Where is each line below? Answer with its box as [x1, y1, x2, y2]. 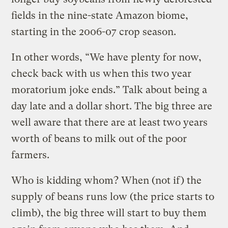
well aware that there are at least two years [11, 116, 208, 128]
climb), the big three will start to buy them [11, 207, 207, 219]
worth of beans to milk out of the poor [11, 132, 187, 145]
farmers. [11, 149, 50, 161]
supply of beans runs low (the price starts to [11, 190, 215, 203]
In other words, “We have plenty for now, [11, 51, 202, 63]
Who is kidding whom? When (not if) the [11, 174, 202, 186]
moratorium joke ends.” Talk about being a [11, 83, 208, 96]
